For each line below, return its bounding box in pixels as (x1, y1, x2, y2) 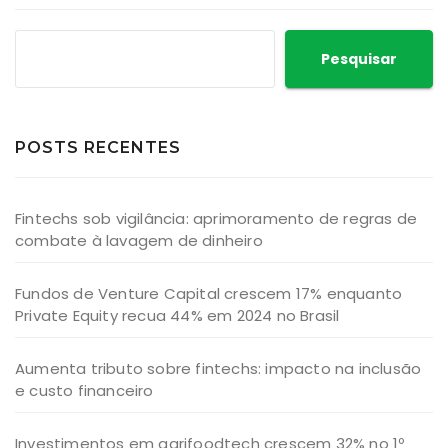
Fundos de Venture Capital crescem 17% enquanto (15, 282, 403, 304)
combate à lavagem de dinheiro (15, 229, 263, 251)
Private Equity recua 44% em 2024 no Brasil (15, 304, 340, 326)
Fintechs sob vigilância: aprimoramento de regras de (15, 207, 418, 229)
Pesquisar (321, 48, 397, 69)
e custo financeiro (15, 379, 154, 401)
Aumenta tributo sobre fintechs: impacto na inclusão (15, 357, 422, 379)
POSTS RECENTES (15, 137, 181, 157)
